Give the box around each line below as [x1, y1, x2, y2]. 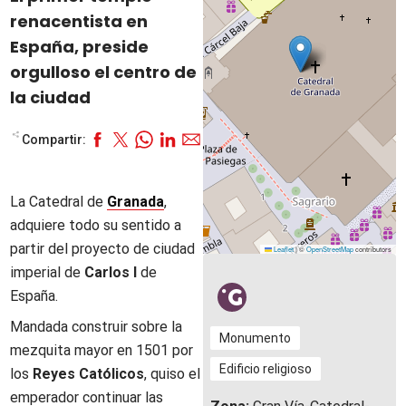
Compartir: [21, 132, 86, 147]
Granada [107, 193, 165, 210]
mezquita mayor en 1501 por [10, 342, 194, 359]
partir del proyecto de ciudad [10, 240, 196, 257]
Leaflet [271, 244, 294, 254]
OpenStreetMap [305, 244, 353, 254]
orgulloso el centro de [10, 61, 198, 83]
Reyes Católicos [33, 365, 145, 382]
